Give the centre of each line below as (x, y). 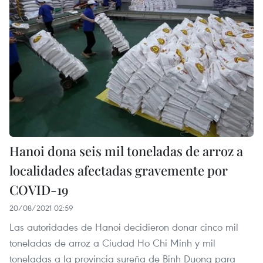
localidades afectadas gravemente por (119, 170)
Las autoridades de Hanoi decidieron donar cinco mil (124, 227)
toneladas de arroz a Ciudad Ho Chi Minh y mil (112, 242)
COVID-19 (39, 189)
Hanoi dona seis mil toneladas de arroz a (126, 151)
